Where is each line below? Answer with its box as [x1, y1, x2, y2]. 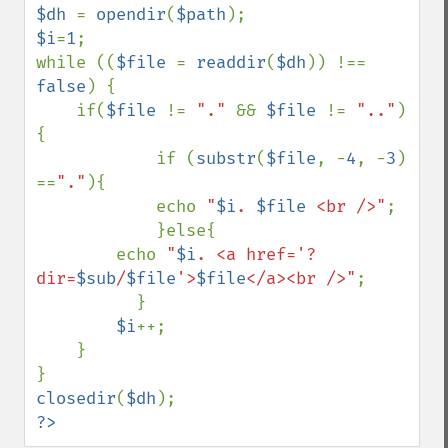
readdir [196, 52, 266, 73]
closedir [36, 388, 116, 409]
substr [196, 148, 256, 169]
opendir [96, 4, 166, 25]
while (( [36, 52, 116, 73]
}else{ [36, 220, 156, 241]
